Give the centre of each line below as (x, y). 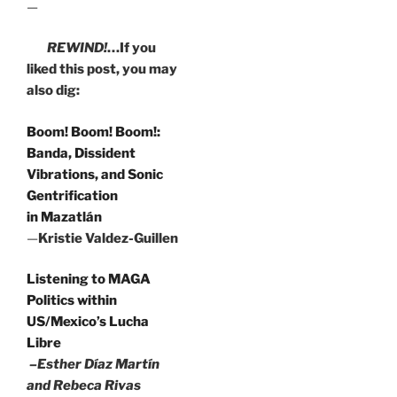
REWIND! (77, 48)
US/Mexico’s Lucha (88, 322)
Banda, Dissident (81, 153)
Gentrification (72, 195)
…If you (131, 48)
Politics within (72, 301)
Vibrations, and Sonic (95, 174)
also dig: (54, 91)
